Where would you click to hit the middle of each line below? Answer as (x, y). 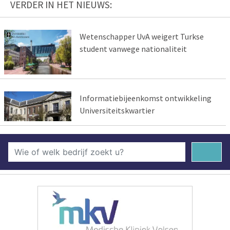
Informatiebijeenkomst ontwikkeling (145, 98)
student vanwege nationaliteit (133, 49)
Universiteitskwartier (117, 111)
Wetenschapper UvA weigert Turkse (141, 37)
